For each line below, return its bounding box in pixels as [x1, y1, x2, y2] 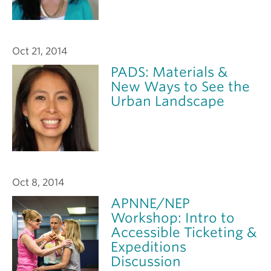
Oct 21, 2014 [12, 45, 67, 57]
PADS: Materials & [111, 64, 229, 80]
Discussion [111, 253, 181, 270]
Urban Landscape [111, 93, 225, 109]
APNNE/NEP [111, 195, 191, 212]
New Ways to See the [111, 78, 250, 94]
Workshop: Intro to [111, 210, 235, 226]
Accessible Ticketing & [111, 224, 258, 241]
